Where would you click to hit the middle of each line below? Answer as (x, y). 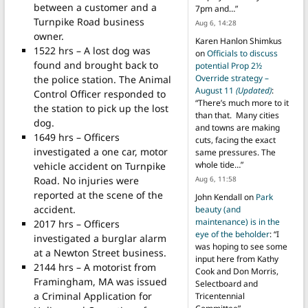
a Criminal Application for (92, 296)
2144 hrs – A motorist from (95, 267)
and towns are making (237, 128)
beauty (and (218, 210)
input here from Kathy (236, 259)
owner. (48, 36)
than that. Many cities (237, 115)
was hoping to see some (241, 247)
